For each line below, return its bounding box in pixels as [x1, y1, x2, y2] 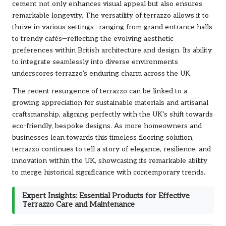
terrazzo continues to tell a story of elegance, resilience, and [12, 145, 211, 154]
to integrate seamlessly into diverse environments [12, 58, 178, 67]
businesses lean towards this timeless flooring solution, [12, 134, 194, 142]
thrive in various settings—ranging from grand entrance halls [12, 23, 212, 32]
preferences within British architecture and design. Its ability [12, 46, 212, 55]
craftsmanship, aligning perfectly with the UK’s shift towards [12, 110, 213, 119]
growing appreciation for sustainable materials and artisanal [12, 99, 208, 107]
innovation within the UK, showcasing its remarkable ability [12, 157, 207, 165]
